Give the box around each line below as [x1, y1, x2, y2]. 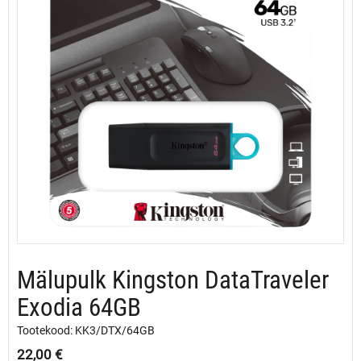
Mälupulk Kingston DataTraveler [17, 265, 329, 295]
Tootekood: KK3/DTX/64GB [17, 324, 155, 337]
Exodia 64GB [17, 293, 141, 322]
